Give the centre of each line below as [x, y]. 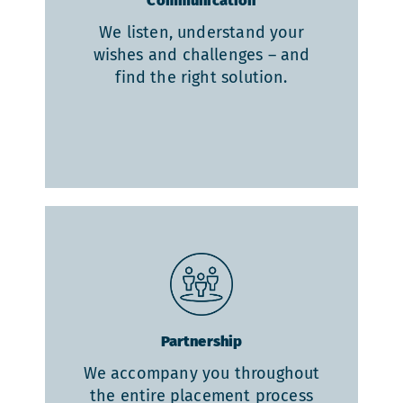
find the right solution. [201, 78]
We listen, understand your [201, 33]
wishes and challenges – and [201, 55]
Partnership [201, 342]
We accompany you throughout [201, 374]
